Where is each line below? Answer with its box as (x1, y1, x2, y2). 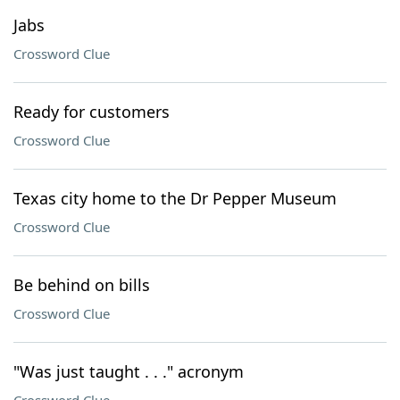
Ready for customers (13, 101, 170, 122)
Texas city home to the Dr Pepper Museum (13, 187, 337, 209)
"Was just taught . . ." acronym (13, 361, 244, 382)
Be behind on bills (13, 274, 150, 296)
